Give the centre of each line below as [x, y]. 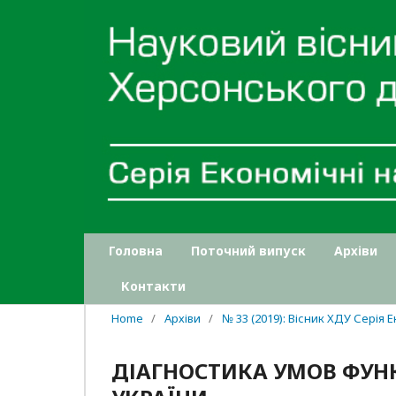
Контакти [153, 286]
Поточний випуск [248, 250]
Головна [135, 250]
